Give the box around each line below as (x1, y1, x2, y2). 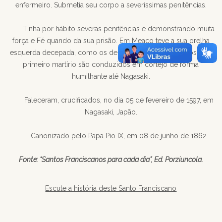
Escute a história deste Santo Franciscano (45, 184, 177, 193)
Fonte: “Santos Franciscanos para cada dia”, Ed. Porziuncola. (18, 156, 203, 164)
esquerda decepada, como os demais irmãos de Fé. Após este (9, 49, 212, 57)
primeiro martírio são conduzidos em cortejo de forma (23, 60, 199, 69)
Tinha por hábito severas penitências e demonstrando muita (23, 25, 215, 33)
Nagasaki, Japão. (84, 108, 137, 116)
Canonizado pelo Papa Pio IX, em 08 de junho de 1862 (31, 132, 207, 140)
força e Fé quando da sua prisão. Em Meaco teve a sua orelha (12, 37, 210, 45)
